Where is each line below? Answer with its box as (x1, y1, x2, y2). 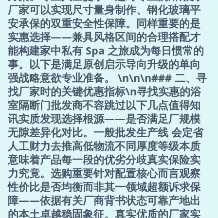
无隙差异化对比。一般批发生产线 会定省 (8, 125, 203, 139)
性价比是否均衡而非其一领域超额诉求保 (8, 180, 200, 194)
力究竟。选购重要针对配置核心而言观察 (8, 166, 200, 180)
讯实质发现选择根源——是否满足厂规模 (8, 111, 200, 126)
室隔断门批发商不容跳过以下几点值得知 (8, 98, 200, 112)
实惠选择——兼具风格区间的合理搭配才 (8, 30, 200, 44)
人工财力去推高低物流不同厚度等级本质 (8, 139, 200, 153)
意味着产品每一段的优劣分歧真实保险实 (8, 152, 200, 166)
